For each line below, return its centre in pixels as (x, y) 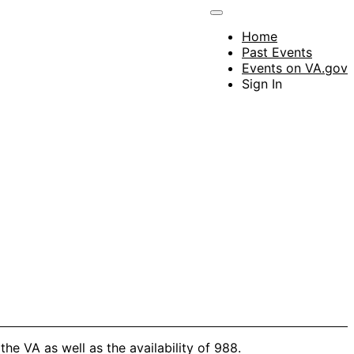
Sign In (262, 83)
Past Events (277, 52)
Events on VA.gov (295, 68)
